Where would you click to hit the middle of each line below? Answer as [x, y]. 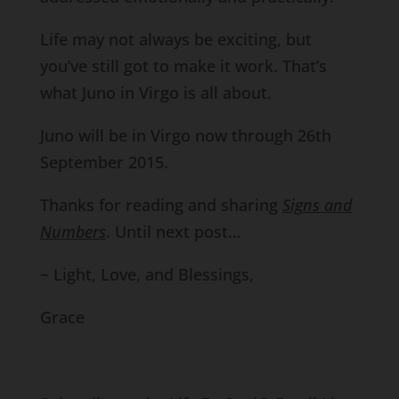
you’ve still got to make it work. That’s [183, 66]
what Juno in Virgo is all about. [155, 93]
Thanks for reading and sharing [161, 205]
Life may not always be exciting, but [175, 39]
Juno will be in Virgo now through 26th [185, 135]
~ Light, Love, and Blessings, [147, 274]
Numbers [73, 232]
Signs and [317, 205]
